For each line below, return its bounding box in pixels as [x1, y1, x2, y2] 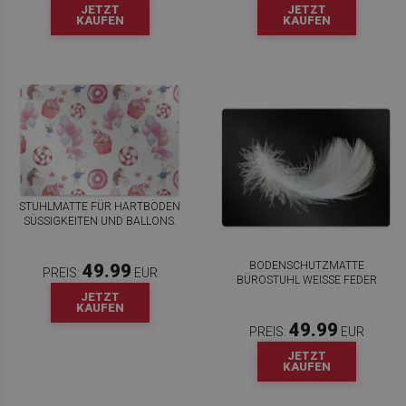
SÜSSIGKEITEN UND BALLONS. [23, 214, 174, 227]
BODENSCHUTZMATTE [248, 259, 364, 273]
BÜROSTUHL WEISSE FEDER [236, 274, 370, 287]
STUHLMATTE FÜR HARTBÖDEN [19, 199, 180, 213]
